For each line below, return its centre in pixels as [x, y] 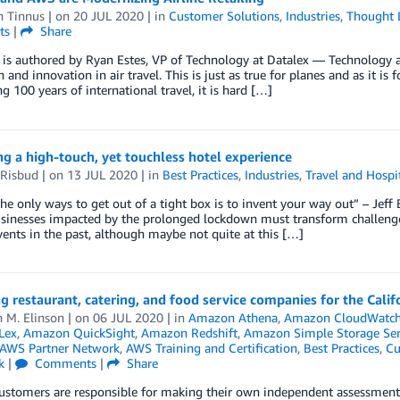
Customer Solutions [224, 16]
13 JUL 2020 [102, 175]
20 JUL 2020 [108, 16]
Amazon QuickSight [79, 333]
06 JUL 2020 [128, 317]
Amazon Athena [233, 317]
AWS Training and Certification [211, 348]
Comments [63, 363]
